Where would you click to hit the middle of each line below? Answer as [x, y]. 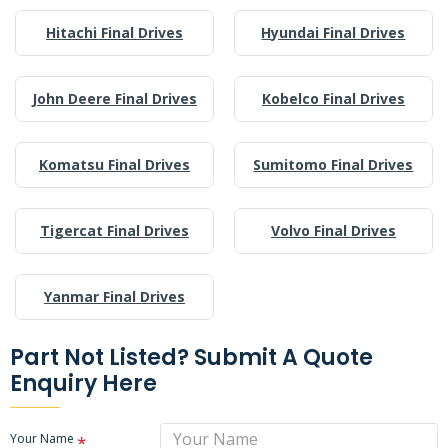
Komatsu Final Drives [114, 164]
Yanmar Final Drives [114, 296]
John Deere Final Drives [114, 98]
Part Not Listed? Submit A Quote [191, 357]
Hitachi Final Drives [114, 32]
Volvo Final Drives [333, 230]
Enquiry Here [83, 383]
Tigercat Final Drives [114, 230]
